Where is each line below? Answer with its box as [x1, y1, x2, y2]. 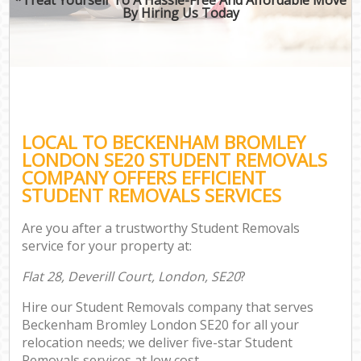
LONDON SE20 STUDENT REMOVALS [22, 147, 328, 172]
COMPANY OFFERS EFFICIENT [22, 164, 267, 190]
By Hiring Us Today [122, 3, 239, 22]
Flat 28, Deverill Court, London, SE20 [22, 268, 241, 286]
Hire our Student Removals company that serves [22, 298, 314, 317]
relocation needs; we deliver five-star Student [22, 334, 293, 352]
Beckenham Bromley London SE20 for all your [22, 316, 300, 334]
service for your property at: [22, 237, 193, 255]
